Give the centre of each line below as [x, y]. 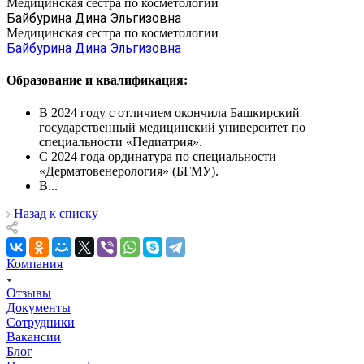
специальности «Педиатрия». [121, 141]
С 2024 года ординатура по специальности [158, 156]
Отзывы [29, 292]
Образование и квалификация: [97, 80]
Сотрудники [41, 322]
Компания [35, 263]
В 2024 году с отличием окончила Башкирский [169, 112]
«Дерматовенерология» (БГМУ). [129, 171]
